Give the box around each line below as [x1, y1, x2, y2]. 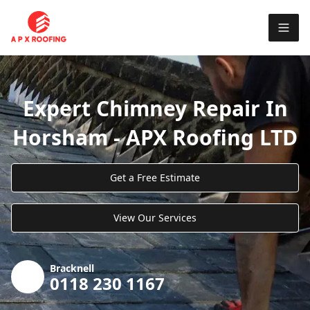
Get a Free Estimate [110, 170, 200, 184]
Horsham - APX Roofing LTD [12, 122, 298, 152]
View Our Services [113, 210, 197, 224]
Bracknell [50, 261, 94, 275]
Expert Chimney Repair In [22, 93, 288, 122]
